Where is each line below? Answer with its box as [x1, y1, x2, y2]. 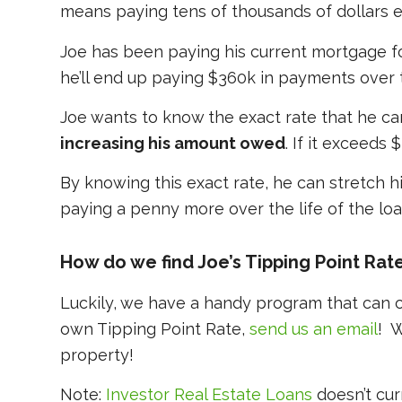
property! [60, 345, 134, 364]
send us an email [249, 319, 378, 338]
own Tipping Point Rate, [60, 319, 249, 338]
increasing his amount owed [60, 133, 285, 153]
